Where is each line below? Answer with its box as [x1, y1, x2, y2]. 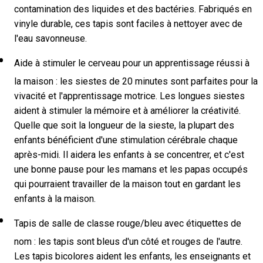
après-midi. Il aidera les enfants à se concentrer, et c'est [14, 149, 244, 160]
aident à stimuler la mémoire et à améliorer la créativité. [14, 104, 241, 116]
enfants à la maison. [14, 193, 96, 204]
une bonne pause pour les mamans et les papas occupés [14, 163, 248, 175]
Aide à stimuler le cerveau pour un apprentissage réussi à [14, 57, 249, 69]
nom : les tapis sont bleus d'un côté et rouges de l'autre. [14, 235, 242, 247]
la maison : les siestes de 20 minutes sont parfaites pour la [14, 75, 258, 87]
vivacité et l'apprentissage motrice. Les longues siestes [14, 90, 245, 102]
